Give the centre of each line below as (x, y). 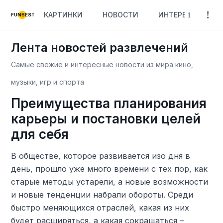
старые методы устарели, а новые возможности (110, 182)
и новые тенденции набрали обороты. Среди (102, 195)
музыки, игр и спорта (48, 82)
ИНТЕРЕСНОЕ (182, 15)
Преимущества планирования (109, 103)
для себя (40, 134)
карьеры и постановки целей (106, 119)
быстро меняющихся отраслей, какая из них (100, 208)
